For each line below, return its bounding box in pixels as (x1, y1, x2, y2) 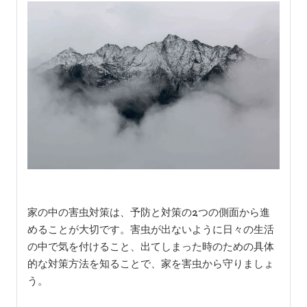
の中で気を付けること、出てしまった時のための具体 (27, 240, 274, 254)
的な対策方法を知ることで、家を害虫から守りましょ (27, 257, 274, 271)
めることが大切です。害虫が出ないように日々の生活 (27, 223, 274, 236)
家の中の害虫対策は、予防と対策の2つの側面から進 (27, 206, 270, 219)
